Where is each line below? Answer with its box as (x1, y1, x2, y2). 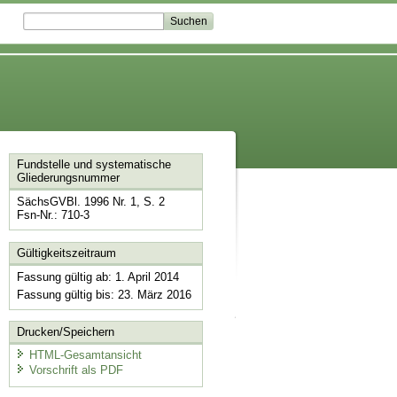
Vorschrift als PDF (28, 363, 123, 378)
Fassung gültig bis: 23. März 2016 (16, 287, 191, 301)
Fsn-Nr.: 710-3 (16, 208, 90, 222)
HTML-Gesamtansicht (28, 347, 142, 362)
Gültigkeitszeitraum (16, 245, 116, 260)
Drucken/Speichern (16, 325, 114, 339)
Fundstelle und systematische (16, 158, 171, 172)
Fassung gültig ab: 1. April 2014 (16, 269, 179, 284)
